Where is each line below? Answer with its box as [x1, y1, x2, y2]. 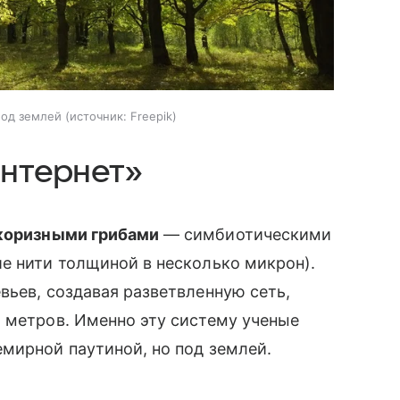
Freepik [130, 109, 172, 124]
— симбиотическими [159, 225, 332, 245]
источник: [70, 109, 127, 124]
